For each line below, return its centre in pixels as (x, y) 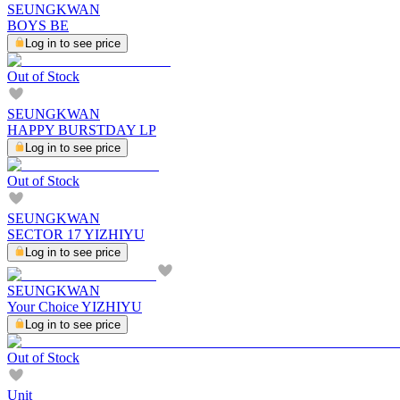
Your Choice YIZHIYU (75, 306)
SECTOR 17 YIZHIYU (76, 234)
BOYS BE (38, 25)
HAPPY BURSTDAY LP (82, 129)
